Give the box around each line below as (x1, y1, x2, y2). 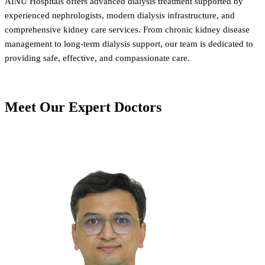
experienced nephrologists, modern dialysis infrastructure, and (5, 10, 235, 21)
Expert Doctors (69, 99, 161, 115)
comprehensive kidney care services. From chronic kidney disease (5, 24, 250, 35)
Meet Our (5, 99, 69, 115)
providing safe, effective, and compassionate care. (5, 53, 190, 63)
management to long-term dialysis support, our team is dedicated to (5, 38, 253, 49)
